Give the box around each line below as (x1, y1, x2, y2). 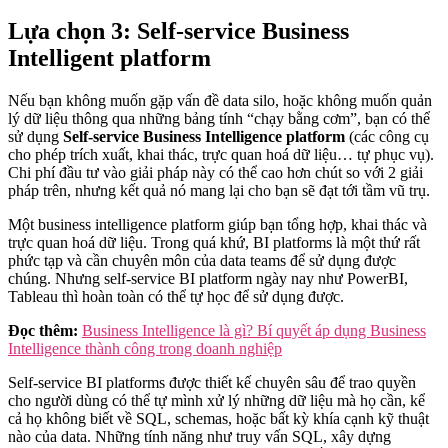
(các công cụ (345, 127, 429, 145)
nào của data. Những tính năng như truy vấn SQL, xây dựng (8, 427, 391, 445)
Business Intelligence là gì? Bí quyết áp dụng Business (82, 321, 426, 339)
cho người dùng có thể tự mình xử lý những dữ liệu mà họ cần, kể (8, 391, 425, 409)
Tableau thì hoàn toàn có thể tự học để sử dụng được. (8, 287, 344, 305)
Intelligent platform (8, 44, 211, 71)
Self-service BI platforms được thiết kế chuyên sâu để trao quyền (8, 373, 416, 391)
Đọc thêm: (8, 321, 78, 339)
